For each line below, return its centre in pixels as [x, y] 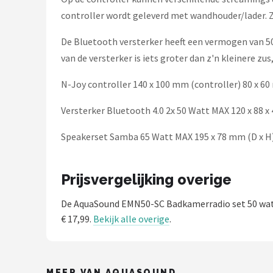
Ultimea [43, 34]
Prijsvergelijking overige [146, 179]
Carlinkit [45, 64]
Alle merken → [59, 94]
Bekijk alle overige [131, 219]
